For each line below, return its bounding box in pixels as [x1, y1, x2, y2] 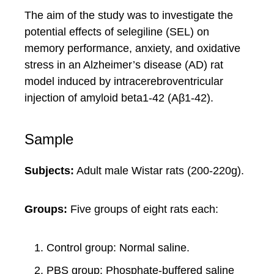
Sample [24, 131, 73, 147]
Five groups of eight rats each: [67, 203, 218, 215]
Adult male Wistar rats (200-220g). [74, 165, 244, 177]
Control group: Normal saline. [46, 242, 190, 254]
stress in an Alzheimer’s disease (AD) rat [24, 59, 223, 71]
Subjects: [24, 165, 74, 177]
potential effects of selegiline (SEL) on [24, 26, 209, 38]
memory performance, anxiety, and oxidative [24, 42, 240, 54]
